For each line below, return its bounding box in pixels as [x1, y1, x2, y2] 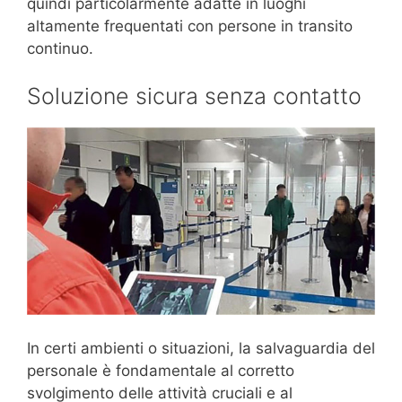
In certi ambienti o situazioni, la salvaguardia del [27, 339, 375, 358]
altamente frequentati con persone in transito [27, 16, 353, 35]
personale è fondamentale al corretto [27, 362, 294, 380]
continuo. [27, 39, 93, 57]
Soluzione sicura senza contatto [27, 83, 362, 110]
